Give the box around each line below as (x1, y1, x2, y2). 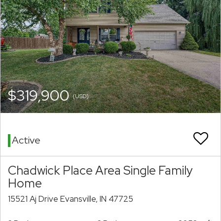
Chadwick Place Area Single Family (8, 162, 193, 179)
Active (12, 134, 40, 147)
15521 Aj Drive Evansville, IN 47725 (8, 193, 133, 205)
